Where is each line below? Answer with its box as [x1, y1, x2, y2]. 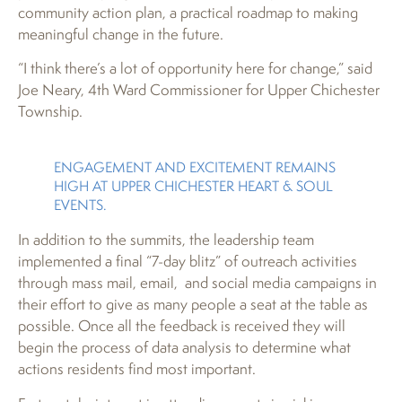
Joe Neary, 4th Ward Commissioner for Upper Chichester [18, 79, 380, 100]
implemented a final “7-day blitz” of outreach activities [18, 250, 357, 272]
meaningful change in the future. [18, 22, 223, 44]
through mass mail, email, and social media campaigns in [18, 272, 377, 293]
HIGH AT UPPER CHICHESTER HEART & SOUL [54, 176, 333, 197]
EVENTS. [54, 195, 107, 215]
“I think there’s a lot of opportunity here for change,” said [18, 57, 372, 79]
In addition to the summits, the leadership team [18, 229, 314, 250]
